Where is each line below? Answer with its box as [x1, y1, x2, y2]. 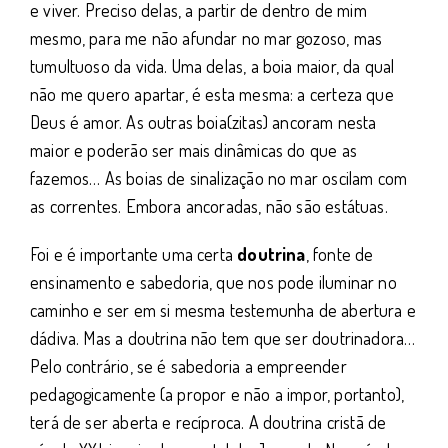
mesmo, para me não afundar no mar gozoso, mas [30, 26, 383, 49]
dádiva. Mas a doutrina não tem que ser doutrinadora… [30, 326, 416, 349]
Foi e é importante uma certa [30, 242, 238, 265]
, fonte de [305, 242, 374, 265]
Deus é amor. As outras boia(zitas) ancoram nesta [30, 110, 377, 133]
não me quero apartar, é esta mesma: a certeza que [30, 82, 394, 105]
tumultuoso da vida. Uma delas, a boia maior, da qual [30, 54, 395, 77]
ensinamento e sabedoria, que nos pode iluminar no [30, 270, 397, 293]
